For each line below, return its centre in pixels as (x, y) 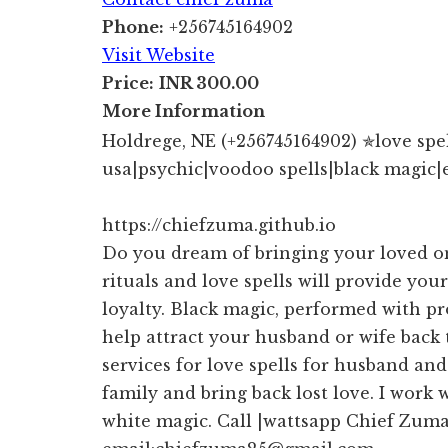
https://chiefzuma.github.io (219, 224)
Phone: (133, 26)
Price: (128, 82)
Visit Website (158, 54)
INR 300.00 (209, 82)
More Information (183, 110)
